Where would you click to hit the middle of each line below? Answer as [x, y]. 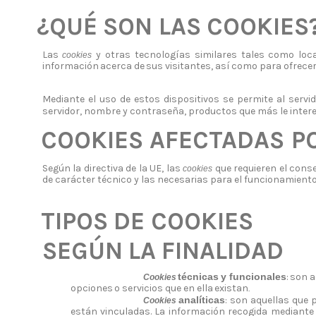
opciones [91, 288]
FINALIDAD [223, 251]
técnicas [198, 277]
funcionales [257, 277]
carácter [75, 179]
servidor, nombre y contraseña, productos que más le [165, 111]
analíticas [202, 300]
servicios [143, 288]
